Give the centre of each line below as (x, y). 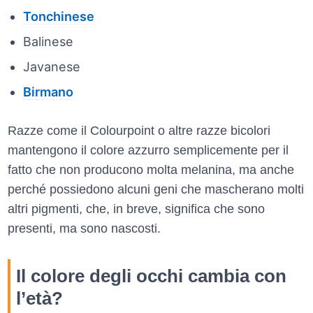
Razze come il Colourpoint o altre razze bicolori (139, 130)
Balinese (48, 41)
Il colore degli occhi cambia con (151, 276)
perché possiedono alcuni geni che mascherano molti (156, 189)
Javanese (51, 66)
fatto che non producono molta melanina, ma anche (151, 169)
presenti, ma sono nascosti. (84, 228)
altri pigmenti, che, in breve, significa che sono (136, 209)
